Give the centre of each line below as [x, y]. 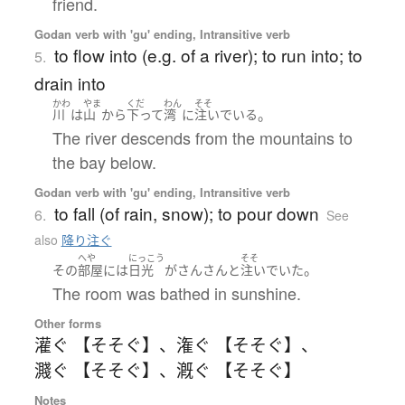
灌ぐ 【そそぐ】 [96, 344]
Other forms [67, 323]
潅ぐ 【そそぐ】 [238, 344]
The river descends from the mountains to [202, 138]
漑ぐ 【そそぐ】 [238, 369]
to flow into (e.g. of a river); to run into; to [208, 54]
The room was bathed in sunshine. [176, 292]
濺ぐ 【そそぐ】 [96, 369]
